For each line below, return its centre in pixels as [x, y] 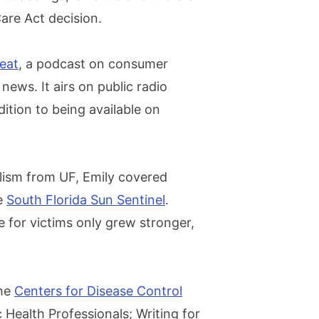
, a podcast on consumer [93, 63]
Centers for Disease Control [98, 291]
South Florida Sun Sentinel [86, 200]
